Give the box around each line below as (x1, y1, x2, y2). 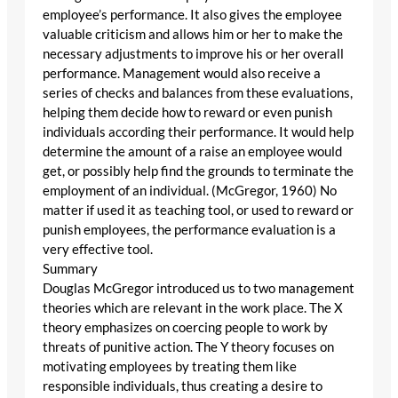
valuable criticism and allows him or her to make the (43, 27, 343, 43)
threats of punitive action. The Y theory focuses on (43, 339, 334, 355)
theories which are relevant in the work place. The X (43, 300, 343, 316)
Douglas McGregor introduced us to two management (43, 281, 354, 297)
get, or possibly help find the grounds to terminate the (43, 163, 354, 179)
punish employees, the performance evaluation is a (43, 222, 336, 238)
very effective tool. (43, 242, 153, 258)
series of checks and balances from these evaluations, (43, 85, 353, 101)
